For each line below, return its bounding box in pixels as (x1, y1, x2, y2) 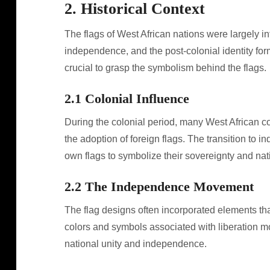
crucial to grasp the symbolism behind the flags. (64, 63, 266, 73)
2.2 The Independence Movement (64, 179, 254, 194)
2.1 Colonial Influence (64, 91, 189, 106)
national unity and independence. (64, 239, 207, 249)
